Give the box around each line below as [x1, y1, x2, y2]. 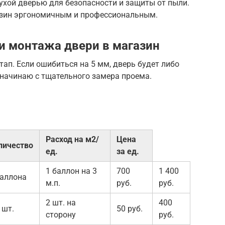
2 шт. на [46, 197, 76, 207]
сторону [46, 209, 76, 219]
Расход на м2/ [46, 134, 99, 144]
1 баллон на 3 [46, 166, 97, 176]
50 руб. [117, 203, 143, 213]
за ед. [117, 146, 139, 156]
